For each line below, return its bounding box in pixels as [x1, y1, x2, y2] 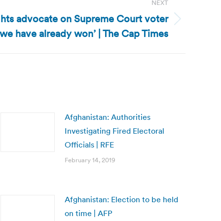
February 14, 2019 [65, 156, 115, 164]
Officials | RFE [65, 140, 114, 149]
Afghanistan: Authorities [65, 112, 150, 122]
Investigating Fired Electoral [65, 126, 164, 136]
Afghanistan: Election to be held [65, 194, 178, 204]
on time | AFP [65, 208, 112, 218]
